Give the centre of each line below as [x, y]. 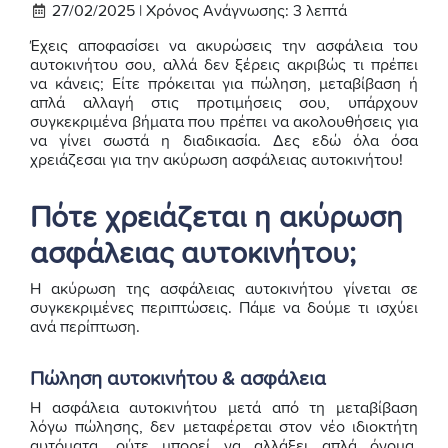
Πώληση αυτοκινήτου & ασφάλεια [178, 379]
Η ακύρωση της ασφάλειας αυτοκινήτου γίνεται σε [224, 289]
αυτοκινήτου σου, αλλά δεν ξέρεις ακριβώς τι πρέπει [224, 65]
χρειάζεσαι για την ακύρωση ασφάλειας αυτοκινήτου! [216, 160]
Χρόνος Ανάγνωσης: [217, 11]
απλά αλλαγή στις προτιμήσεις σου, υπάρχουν [224, 103]
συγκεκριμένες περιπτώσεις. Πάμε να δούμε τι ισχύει [224, 308]
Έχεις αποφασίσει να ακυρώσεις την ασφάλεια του [224, 46]
